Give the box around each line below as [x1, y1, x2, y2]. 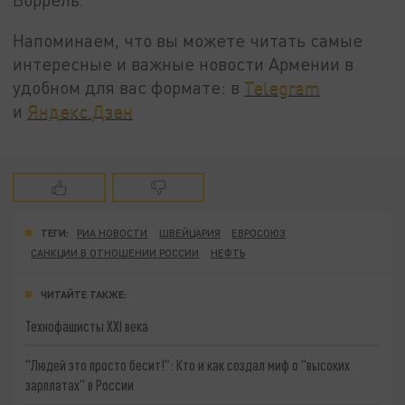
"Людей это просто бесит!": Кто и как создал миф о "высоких [25, 356, 351, 374]
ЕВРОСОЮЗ [231, 226, 287, 239]
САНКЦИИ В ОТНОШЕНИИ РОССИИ [31, 246, 200, 259]
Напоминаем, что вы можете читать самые [13, 30, 363, 52]
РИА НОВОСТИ [77, 226, 148, 239]
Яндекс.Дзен [27, 100, 134, 122]
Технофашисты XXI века [25, 316, 149, 334]
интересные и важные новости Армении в [13, 53, 354, 75]
